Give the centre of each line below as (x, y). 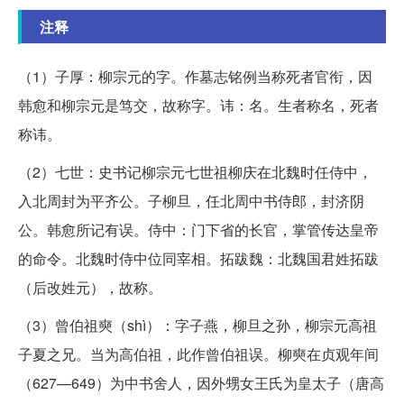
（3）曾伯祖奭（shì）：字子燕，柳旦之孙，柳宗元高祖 (197, 325)
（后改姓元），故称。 (90, 287)
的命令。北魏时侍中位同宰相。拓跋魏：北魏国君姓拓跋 (198, 258)
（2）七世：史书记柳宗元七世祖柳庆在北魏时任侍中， (195, 171)
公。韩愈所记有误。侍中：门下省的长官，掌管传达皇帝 (198, 229)
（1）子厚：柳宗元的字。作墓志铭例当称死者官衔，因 (195, 76)
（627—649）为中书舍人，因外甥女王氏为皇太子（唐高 (201, 382)
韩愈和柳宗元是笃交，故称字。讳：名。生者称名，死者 (198, 105)
